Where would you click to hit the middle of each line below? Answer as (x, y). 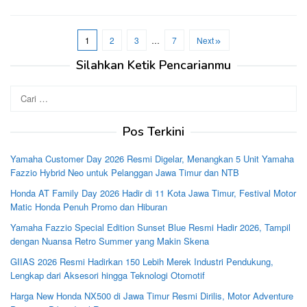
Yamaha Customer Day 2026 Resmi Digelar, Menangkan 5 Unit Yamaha (152, 158)
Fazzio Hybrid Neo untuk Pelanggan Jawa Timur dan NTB (125, 172)
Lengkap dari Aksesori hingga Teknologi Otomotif (108, 275)
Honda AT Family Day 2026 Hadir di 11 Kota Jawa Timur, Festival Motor (153, 193)
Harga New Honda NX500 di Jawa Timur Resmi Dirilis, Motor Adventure (152, 295)
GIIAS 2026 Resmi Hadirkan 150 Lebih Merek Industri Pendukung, (142, 261)
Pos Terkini (153, 131)
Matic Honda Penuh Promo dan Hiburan (89, 206)
